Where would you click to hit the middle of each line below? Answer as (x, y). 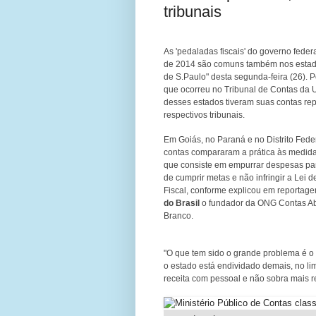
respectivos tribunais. (204, 115)
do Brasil (182, 203)
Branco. (178, 215)
